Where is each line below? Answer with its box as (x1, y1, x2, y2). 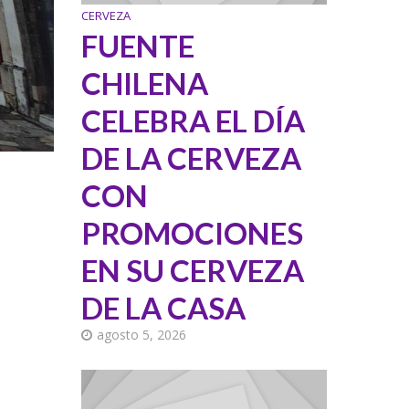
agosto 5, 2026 (97, 326, 187, 344)
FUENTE (81, 27, 195, 65)
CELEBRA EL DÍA (81, 102, 306, 140)
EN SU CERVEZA (81, 252, 305, 289)
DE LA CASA (81, 289, 246, 327)
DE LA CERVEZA (81, 140, 302, 177)
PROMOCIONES (81, 215, 304, 252)
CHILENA (81, 65, 209, 102)
